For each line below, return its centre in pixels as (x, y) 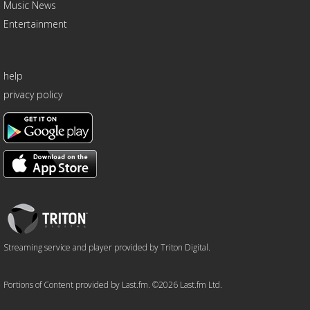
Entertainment (35, 24)
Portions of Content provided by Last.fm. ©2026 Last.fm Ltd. (112, 285)
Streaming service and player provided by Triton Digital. (107, 248)
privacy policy (33, 95)
